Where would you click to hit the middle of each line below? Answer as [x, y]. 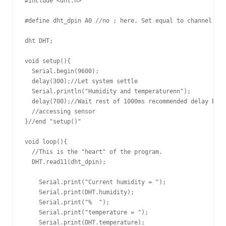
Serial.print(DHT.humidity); [79, 192]
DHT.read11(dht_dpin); [65, 162]
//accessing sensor [60, 111]
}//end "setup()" [53, 121]
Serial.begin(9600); [62, 71]
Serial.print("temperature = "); [87, 212]
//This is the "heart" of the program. [94, 152]
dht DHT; [39, 41]
